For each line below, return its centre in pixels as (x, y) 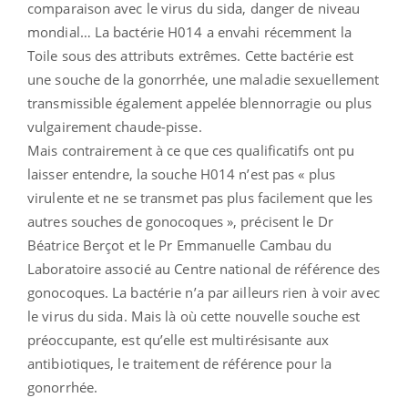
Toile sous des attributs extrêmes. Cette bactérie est (191, 55)
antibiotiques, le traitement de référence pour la (179, 363)
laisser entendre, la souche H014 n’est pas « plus (181, 173)
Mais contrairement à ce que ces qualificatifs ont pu (191, 150)
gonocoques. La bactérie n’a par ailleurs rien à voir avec (204, 292)
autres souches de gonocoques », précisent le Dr (180, 221)
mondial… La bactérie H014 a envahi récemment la (189, 31)
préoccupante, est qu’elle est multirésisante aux (178, 339)
